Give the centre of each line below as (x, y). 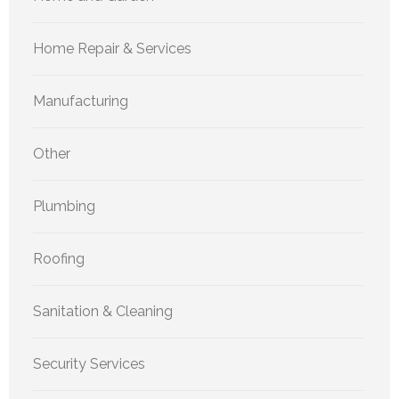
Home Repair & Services (112, 48)
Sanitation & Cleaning (103, 311)
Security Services (89, 363)
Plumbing (64, 206)
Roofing (59, 258)
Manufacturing (81, 101)
